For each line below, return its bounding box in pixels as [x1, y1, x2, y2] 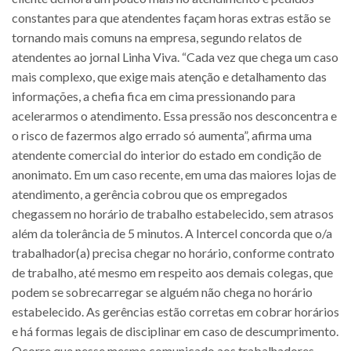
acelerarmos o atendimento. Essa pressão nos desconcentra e [12, 107, 337, 123]
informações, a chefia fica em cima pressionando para [12, 88, 295, 103]
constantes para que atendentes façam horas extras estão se [12, 9, 331, 25]
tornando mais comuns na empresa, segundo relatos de [12, 29, 302, 45]
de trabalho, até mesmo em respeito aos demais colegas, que [12, 264, 333, 280]
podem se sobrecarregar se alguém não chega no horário [12, 284, 313, 299]
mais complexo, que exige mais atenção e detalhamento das [12, 68, 327, 84]
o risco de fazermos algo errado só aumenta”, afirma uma [12, 127, 312, 143]
